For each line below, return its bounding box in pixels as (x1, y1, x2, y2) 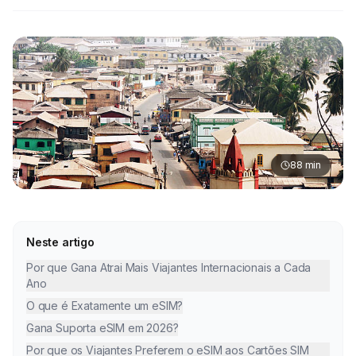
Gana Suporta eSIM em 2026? (26, 320, 179, 335)
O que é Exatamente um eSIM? (26, 298, 184, 312)
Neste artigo (26, 234, 95, 249)
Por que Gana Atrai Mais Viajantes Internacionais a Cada (26, 260, 311, 274)
